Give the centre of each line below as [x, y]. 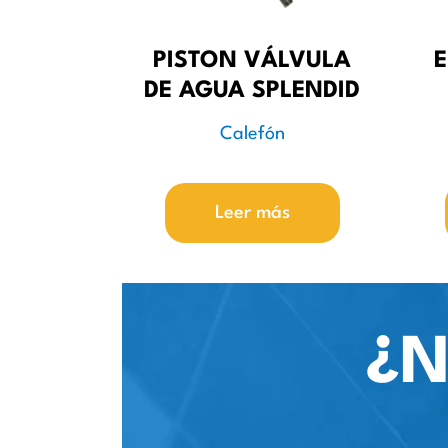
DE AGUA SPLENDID [252, 91]
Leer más [252, 212]
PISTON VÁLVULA [252, 61]
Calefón [252, 133]
